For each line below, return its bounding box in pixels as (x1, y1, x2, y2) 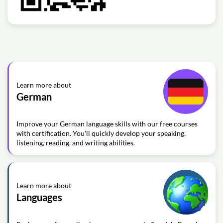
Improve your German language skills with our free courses (16, 119, 198, 128)
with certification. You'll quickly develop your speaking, (16, 129, 186, 137)
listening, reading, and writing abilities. (16, 138, 135, 147)
